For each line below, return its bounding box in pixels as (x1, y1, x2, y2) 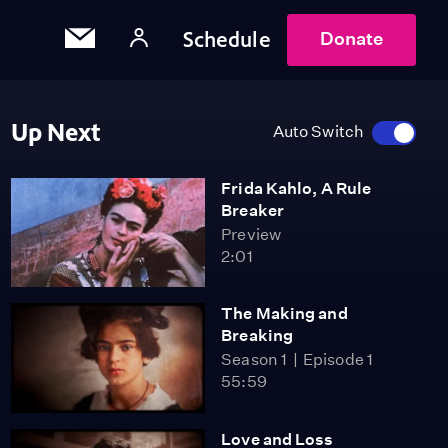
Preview (221, 225, 281, 244)
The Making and (221, 304, 348, 324)
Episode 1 (303, 350, 373, 370)
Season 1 (221, 350, 288, 370)
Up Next (10, 119, 101, 147)
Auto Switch (272, 122, 364, 141)
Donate (319, 28, 383, 49)
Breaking (221, 326, 294, 346)
